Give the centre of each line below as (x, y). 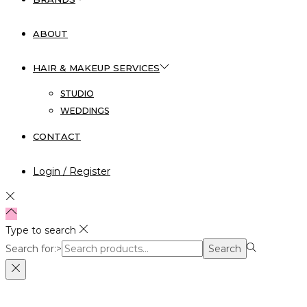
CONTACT (57, 136)
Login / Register (72, 171)
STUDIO (77, 93)
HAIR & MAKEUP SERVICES (96, 67)
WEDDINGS (85, 110)
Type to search (41, 230)
